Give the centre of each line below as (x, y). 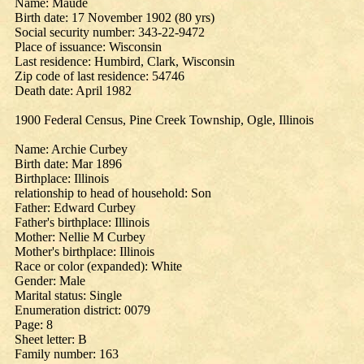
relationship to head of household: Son (113, 193)
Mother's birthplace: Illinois (84, 251)
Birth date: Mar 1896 (68, 164)
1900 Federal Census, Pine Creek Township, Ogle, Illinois (164, 120)
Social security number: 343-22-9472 (110, 32)
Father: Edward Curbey (75, 208)
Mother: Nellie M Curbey (80, 237)
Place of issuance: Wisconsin (88, 47)
